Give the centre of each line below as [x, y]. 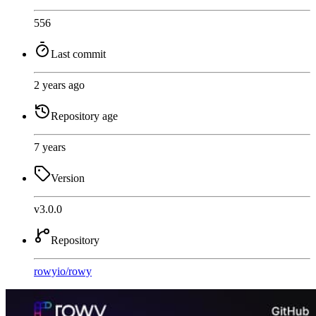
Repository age [84, 116]
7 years [50, 147]
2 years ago [59, 85]
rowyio [50, 271]
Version [68, 178]
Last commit [78, 54]
